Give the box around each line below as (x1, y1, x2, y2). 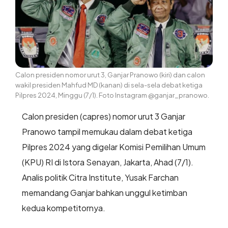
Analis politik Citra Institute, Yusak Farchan (21, 172, 179, 183)
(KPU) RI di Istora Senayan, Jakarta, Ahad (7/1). (21, 157, 193, 168)
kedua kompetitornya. (21, 203, 107, 214)
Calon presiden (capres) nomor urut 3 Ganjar (21, 111, 185, 122)
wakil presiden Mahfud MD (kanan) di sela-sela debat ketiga (15, 81, 203, 90)
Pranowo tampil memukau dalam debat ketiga (21, 126, 192, 137)
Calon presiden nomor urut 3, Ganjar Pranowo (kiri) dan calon (15, 71, 205, 79)
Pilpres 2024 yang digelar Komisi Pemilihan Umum (21, 141, 206, 153)
